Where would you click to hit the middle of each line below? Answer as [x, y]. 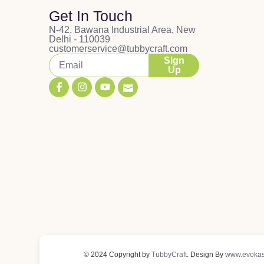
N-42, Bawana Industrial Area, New [123, 29]
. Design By [206, 254]
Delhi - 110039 [80, 39]
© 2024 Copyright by [118, 254]
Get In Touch [91, 16]
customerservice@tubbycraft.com [118, 48]
